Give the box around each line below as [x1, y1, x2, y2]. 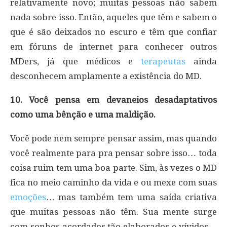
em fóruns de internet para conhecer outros [10, 41, 217, 52]
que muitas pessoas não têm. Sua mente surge [10, 206, 217, 217]
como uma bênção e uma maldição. [10, 109, 156, 120]
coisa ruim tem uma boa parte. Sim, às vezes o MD [10, 162, 217, 173]
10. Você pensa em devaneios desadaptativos [10, 94, 217, 105]
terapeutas [141, 56, 185, 66]
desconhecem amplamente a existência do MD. [10, 70, 202, 81]
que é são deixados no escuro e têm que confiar [10, 26, 217, 37]
